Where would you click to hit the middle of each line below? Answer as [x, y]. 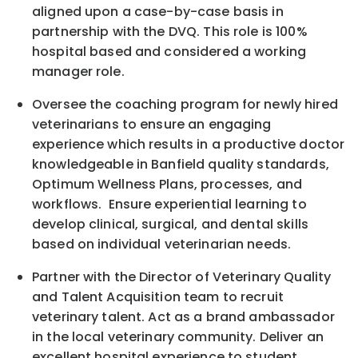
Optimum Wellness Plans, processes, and [167, 185]
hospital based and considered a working [169, 52]
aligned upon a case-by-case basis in [158, 12]
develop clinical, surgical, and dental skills [170, 225]
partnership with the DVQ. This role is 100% [170, 32]
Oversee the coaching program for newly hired [185, 105]
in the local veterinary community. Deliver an [178, 337]
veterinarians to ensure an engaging [152, 125]
